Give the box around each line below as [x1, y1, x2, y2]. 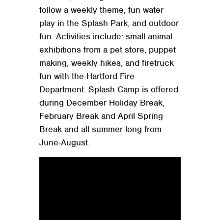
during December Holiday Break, [39, 97, 165, 109]
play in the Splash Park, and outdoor [39, 18, 179, 29]
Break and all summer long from [39, 124, 162, 135]
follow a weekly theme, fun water [39, 4, 164, 16]
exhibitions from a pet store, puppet [39, 44, 176, 55]
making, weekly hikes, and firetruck [39, 57, 174, 69]
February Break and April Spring [39, 110, 163, 122]
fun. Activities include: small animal [39, 31, 172, 42]
